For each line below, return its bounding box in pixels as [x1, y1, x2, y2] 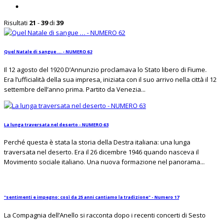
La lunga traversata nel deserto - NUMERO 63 [4, 121, 109, 128]
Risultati [4, 18, 29, 28]
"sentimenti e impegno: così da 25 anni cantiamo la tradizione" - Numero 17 [4, 194, 179, 201]
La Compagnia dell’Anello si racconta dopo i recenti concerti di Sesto [4, 210, 206, 220]
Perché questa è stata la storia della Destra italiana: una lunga [4, 138, 190, 147]
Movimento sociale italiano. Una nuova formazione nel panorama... [4, 157, 205, 167]
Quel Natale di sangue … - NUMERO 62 [4, 48, 92, 55]
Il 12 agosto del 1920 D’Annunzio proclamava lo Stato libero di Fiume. [4, 65, 207, 74]
